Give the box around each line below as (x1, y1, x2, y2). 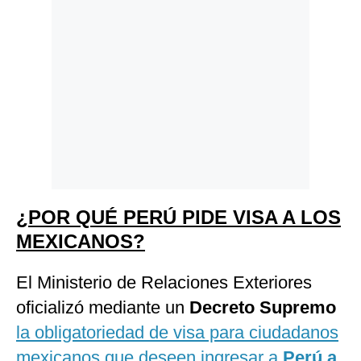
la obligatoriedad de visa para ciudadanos (16, 322, 338, 343)
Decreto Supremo (189, 297, 336, 318)
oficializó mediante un (16, 297, 189, 318)
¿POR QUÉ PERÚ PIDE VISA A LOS (16, 206, 341, 229)
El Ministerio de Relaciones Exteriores (16, 272, 312, 293)
